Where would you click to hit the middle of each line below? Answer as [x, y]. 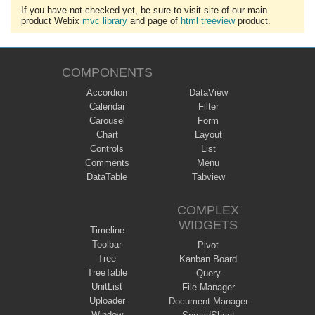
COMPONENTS [107, 73]
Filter [208, 107]
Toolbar [107, 245]
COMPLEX [208, 211]
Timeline [107, 231]
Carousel [107, 121]
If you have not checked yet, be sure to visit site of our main [144, 11]
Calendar [107, 107]
